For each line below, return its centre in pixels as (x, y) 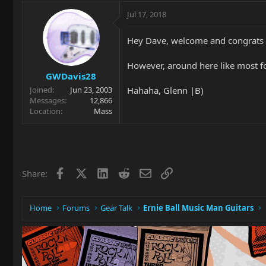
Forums (76, 208)
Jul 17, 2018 (147, 14)
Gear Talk (117, 208)
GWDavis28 (71, 76)
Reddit (142, 172)
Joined (41, 90)
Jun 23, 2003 (91, 90)
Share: (35, 173)
